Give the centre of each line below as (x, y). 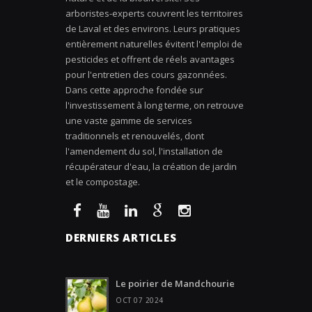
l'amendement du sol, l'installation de (144, 151)
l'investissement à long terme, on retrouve (155, 105)
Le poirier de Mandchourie (175, 283)
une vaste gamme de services (129, 120)
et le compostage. (103, 182)
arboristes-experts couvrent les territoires (154, 13)
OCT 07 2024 (140, 300)
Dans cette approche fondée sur (134, 90)
